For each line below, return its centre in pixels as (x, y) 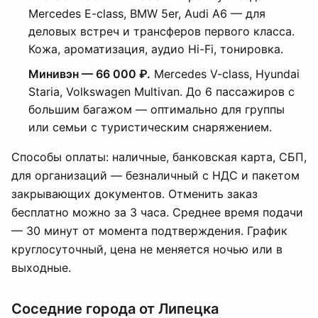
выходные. (41, 268)
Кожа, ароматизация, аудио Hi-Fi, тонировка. (156, 49)
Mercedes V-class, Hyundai (225, 74)
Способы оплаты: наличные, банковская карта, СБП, (159, 157)
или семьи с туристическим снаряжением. (150, 127)
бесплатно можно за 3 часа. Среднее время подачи (157, 212)
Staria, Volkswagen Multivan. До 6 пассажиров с (161, 92)
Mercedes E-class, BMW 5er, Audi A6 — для (147, 13)
